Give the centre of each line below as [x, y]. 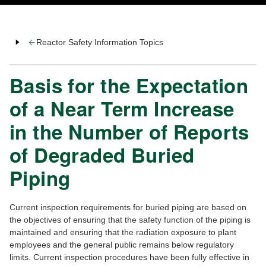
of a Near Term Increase [122, 109]
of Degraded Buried [102, 155]
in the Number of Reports [129, 132]
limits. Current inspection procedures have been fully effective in [129, 257]
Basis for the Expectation [129, 85]
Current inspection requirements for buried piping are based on [128, 208]
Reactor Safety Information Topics [99, 42]
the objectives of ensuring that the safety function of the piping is [130, 220]
